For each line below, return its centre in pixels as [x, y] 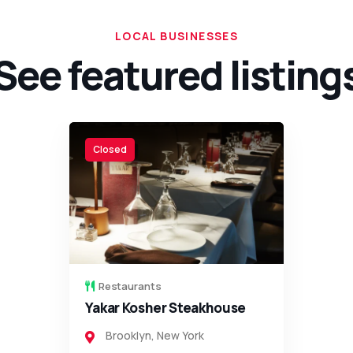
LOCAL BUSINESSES [176, 36]
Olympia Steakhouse [151, 308]
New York [180, 335]
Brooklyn [128, 335]
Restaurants [130, 286]
